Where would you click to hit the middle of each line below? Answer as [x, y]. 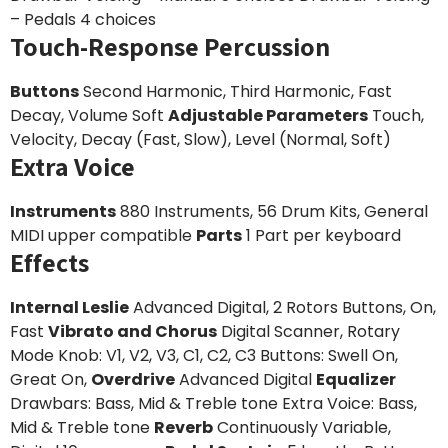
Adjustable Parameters [268, 115]
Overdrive [133, 379]
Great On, [50, 379]
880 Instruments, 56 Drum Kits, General [272, 211]
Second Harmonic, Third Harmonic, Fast [235, 91]
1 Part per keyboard [321, 235]
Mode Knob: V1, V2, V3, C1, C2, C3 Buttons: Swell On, [204, 355]
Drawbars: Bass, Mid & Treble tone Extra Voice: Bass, [213, 403]
